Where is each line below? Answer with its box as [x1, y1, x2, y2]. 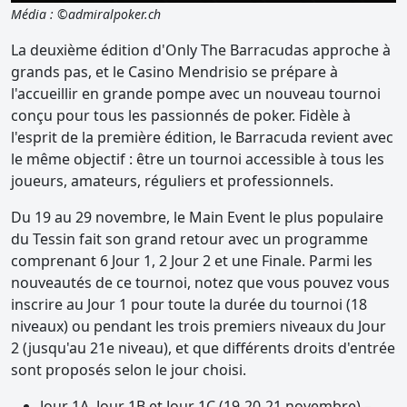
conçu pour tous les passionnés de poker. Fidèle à [11, 104, 351, 125]
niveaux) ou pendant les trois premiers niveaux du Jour [11, 315, 386, 336]
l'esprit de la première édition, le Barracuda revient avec [11, 126, 393, 147]
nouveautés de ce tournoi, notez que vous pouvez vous [11, 272, 390, 293]
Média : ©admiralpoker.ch [11, 5, 161, 23]
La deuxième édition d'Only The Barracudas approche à [11, 39, 391, 60]
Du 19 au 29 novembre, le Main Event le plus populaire [11, 206, 383, 227]
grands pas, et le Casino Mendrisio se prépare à [11, 61, 338, 82]
